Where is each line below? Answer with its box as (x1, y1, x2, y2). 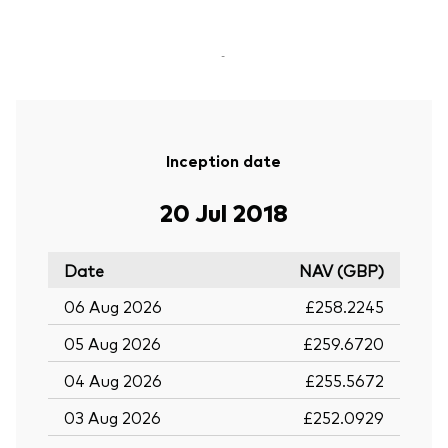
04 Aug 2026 (64, 368, 162, 391)
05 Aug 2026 (64, 331, 161, 354)
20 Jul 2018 (159, 194, 289, 228)
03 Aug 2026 (64, 405, 161, 428)
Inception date (166, 148, 282, 171)
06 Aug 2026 (64, 294, 162, 317)
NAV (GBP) (299, 258, 384, 281)
